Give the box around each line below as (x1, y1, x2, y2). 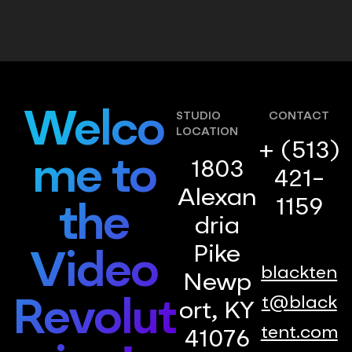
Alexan (177, 187, 257, 211)
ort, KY (179, 300, 255, 324)
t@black (261, 295, 337, 313)
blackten (261, 265, 338, 283)
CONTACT (269, 111, 330, 123)
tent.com (260, 324, 338, 343)
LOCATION (176, 126, 238, 138)
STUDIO (176, 111, 221, 123)
